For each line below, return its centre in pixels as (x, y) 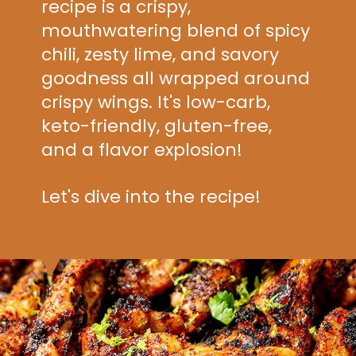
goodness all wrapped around (176, 79)
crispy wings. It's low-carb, (156, 103)
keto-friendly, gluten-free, (157, 126)
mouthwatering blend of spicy (176, 31)
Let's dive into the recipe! (151, 196)
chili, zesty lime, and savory (161, 55)
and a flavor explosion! (142, 150)
